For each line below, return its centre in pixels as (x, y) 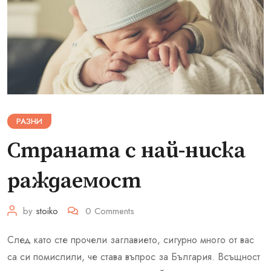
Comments (113, 211)
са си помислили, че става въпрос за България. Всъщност (134, 256)
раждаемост (74, 181)
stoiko (47, 211)
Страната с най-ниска (126, 151)
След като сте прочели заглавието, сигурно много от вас (131, 240)
